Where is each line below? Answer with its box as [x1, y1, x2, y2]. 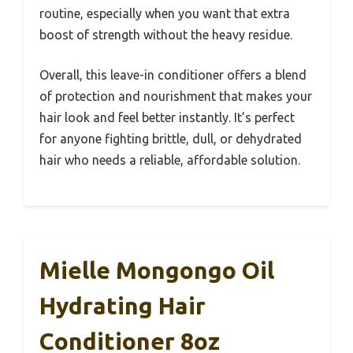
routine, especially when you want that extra [39, 6, 290, 21]
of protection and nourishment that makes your [39, 89, 312, 104]
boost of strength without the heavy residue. [39, 28, 292, 43]
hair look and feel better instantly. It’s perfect [39, 110, 295, 125]
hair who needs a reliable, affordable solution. [39, 153, 300, 168]
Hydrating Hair [39, 292, 206, 320]
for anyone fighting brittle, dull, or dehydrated [39, 132, 302, 147]
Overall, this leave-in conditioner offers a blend [39, 68, 307, 83]
